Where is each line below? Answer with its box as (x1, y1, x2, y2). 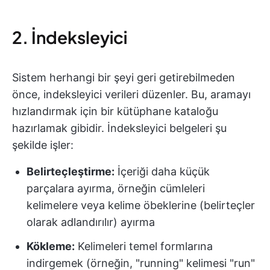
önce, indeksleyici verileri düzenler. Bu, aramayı (12, 88, 251, 101)
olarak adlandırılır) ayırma (27, 216, 155, 228)
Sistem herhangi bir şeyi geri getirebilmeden (12, 71, 235, 84)
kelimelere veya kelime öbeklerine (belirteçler (27, 199, 255, 212)
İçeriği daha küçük (115, 165, 210, 178)
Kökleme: (27, 240, 75, 253)
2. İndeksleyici (12, 27, 127, 48)
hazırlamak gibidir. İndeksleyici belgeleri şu (12, 122, 227, 134)
